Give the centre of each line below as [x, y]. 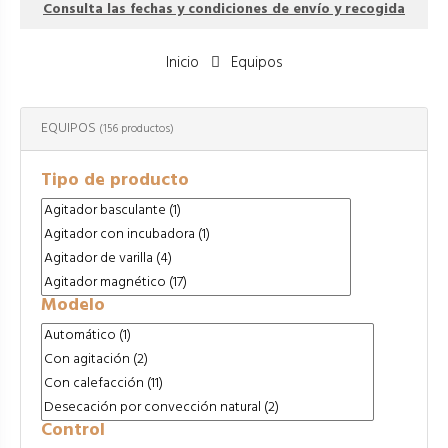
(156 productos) [136, 129]
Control [73, 431]
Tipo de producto [115, 181]
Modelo [73, 306]
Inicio [182, 63]
